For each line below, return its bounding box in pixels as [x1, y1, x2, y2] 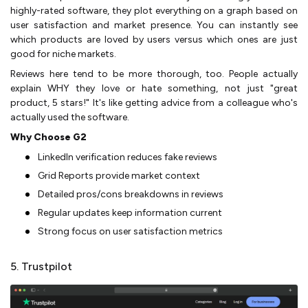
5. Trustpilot [10, 260, 72, 274]
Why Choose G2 [10, 131, 87, 144]
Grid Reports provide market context [38, 170, 200, 182]
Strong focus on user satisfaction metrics [38, 225, 223, 238]
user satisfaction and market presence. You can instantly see [10, 19, 298, 32]
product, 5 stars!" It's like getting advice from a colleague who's [10, 97, 298, 109]
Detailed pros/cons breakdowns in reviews [38, 188, 223, 201]
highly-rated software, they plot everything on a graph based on [10, 5, 298, 17]
